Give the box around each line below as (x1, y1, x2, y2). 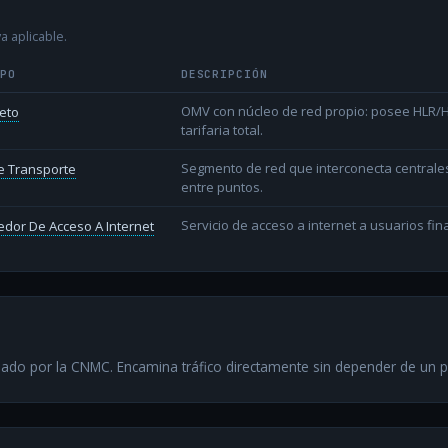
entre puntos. (180, 178, 263, 197)
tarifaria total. (180, 121, 263, 140)
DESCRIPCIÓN (180, 67, 268, 82)
